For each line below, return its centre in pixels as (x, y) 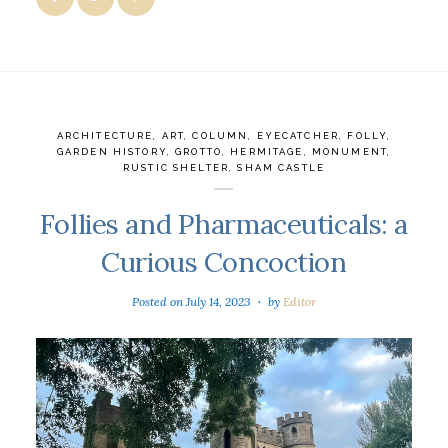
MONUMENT (349, 151)
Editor (299, 301)
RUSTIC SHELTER (176, 167)
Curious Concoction (224, 261)
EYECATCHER (298, 135)
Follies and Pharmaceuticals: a (224, 223)
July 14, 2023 (219, 301)
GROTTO (198, 151)
